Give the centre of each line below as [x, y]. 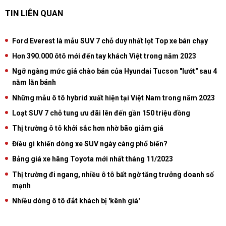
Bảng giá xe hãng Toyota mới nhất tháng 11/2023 [93, 159]
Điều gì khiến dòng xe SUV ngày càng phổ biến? [90, 144]
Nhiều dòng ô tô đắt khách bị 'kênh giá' [76, 201]
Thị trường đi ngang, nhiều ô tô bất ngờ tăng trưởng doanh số [113, 174]
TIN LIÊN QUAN [34, 13]
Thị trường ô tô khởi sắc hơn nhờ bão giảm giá [88, 128]
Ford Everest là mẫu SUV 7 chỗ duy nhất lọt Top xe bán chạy [110, 41]
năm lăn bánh [34, 82]
